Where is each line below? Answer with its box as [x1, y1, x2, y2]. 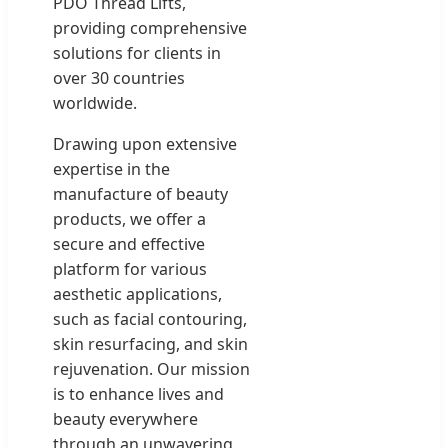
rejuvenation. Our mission [53, 358, 250, 381]
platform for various [53, 258, 207, 281]
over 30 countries [53, 67, 185, 90]
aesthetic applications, [53, 283, 222, 306]
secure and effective [53, 233, 205, 256]
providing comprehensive [53, 17, 247, 40]
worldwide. [53, 92, 137, 115]
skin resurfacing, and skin [53, 333, 248, 356]
